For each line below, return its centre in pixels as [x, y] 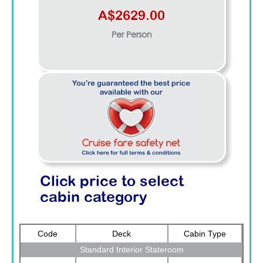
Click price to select [112, 182]
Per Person [131, 35]
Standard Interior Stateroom [131, 249]
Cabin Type [205, 233]
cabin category [94, 198]
